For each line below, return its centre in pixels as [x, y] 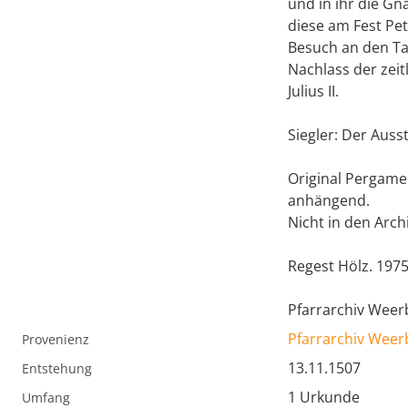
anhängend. [329, 201]
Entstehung [57, 369]
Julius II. [313, 92]
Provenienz [56, 340]
